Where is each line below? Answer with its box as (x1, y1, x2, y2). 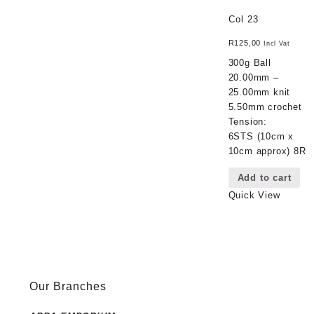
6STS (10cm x (228, 130, 294, 142)
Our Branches (29, 280, 107, 292)
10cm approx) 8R (228, 145, 306, 156)
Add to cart (237, 172, 292, 183)
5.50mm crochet (228, 101, 302, 112)
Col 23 (228, 13, 259, 25)
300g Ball (228, 57, 271, 68)
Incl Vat (263, 40, 290, 48)
